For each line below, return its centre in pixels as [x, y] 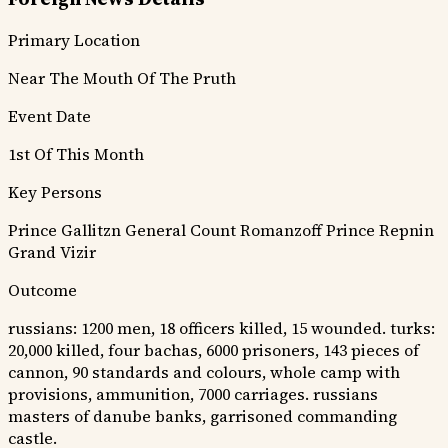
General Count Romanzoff [223, 230]
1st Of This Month [76, 154]
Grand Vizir [52, 252]
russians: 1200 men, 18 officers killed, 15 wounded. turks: [221, 328]
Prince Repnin [380, 230]
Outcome [42, 290]
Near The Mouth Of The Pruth [122, 78]
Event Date [49, 116]
